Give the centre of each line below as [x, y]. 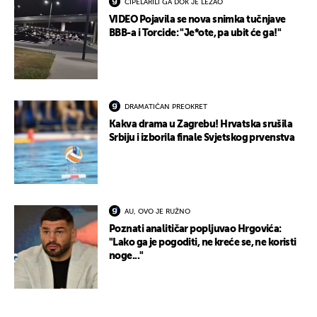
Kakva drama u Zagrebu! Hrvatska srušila [201, 125]
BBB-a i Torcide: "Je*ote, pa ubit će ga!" [195, 34]
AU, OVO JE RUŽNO [157, 212]
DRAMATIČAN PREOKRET [166, 107]
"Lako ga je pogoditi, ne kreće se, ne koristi [203, 243]
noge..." [126, 257]
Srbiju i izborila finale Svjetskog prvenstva [202, 138]
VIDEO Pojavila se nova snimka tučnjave [197, 20]
